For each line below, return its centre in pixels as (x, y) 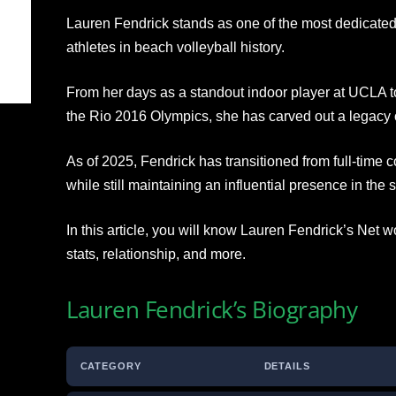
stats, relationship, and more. (156, 255)
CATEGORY (110, 366)
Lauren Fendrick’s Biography (212, 310)
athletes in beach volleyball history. (175, 48)
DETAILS (287, 366)
